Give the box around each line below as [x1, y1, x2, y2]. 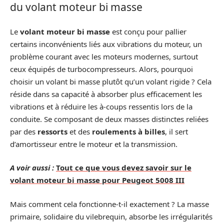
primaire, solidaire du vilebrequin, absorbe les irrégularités [10, 211, 212, 221]
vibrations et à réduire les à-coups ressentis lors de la [10, 101, 192, 111]
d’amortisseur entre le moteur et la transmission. [10, 138, 177, 149]
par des [10, 126, 37, 136]
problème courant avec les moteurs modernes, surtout [10, 51, 198, 61]
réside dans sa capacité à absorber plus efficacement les [10, 88, 202, 99]
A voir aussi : [10, 162, 54, 172]
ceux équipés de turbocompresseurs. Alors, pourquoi [10, 63, 193, 74]
